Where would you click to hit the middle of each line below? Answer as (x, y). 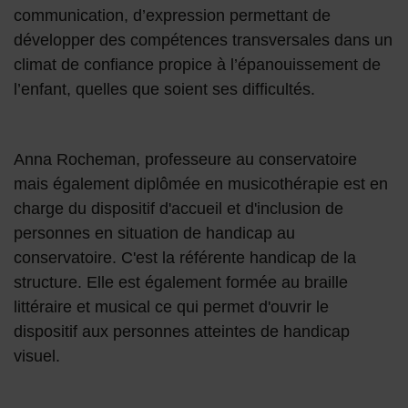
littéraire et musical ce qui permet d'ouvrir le (171, 307)
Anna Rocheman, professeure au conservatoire (185, 160)
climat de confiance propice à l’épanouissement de (197, 65)
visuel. (37, 357)
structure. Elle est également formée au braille (181, 283)
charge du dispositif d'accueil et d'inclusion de (178, 209)
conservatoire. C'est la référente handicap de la (185, 258)
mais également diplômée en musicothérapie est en (201, 184)
